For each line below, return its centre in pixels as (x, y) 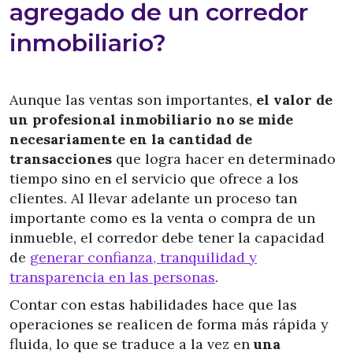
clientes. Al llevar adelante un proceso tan (153, 198)
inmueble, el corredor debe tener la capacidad (167, 238)
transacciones (63, 159)
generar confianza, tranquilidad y (143, 257)
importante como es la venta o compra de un (162, 218)
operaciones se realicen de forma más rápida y (169, 324)
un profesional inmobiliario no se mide (151, 119)
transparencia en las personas (112, 277)
